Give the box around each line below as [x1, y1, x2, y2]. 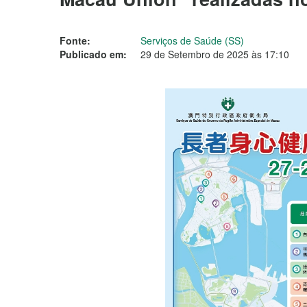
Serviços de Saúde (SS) [140, 34, 244, 47]
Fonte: [60, 34, 90, 47]
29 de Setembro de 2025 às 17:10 [140, 47, 289, 61]
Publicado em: [60, 47, 127, 61]
